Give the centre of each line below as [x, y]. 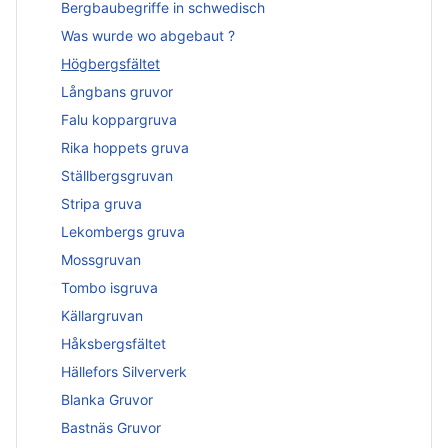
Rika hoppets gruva [125, 147]
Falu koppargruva [119, 119]
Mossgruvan [101, 259]
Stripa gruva [101, 203]
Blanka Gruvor [107, 399]
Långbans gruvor [117, 91]
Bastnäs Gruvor [111, 427]
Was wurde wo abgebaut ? [148, 35]
